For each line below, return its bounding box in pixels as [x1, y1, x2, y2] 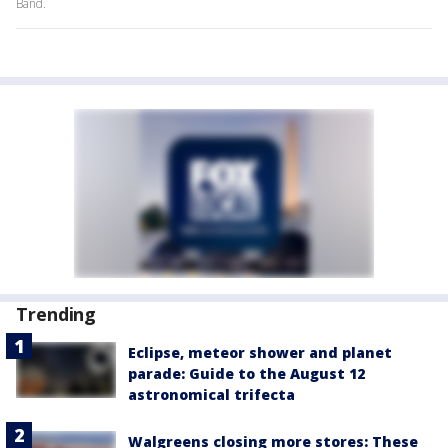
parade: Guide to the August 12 [128, 364, 365, 384]
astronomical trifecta [128, 385, 295, 405]
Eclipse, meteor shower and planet [128, 343, 392, 363]
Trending [16, 302, 97, 327]
